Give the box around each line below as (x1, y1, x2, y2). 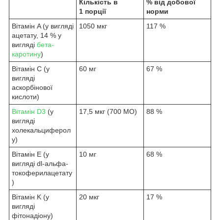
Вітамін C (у (12, 64, 50, 73)
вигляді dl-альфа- (12, 159, 68, 167)
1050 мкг (79, 22, 107, 30)
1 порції (79, 7, 106, 15)
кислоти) (12, 92, 39, 101)
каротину (12, 50, 41, 58)
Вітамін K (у (12, 192, 49, 201)
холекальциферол (12, 126, 71, 134)
